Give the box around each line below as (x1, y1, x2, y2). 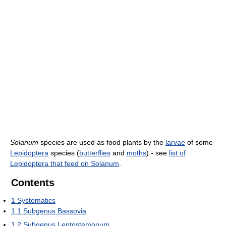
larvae (165, 138, 185, 147)
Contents (11, 177, 54, 189)
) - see (146, 149, 169, 157)
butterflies (79, 149, 110, 157)
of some (185, 138, 213, 147)
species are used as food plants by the (38, 138, 165, 147)
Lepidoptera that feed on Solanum (10, 159, 119, 168)
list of (169, 149, 186, 157)
